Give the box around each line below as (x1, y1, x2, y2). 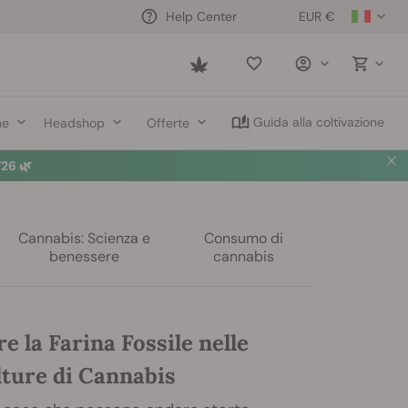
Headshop (44, 114, 106, 131)
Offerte (147, 114, 190, 131)
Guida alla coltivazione (253, 114, 385, 130)
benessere (49, 247, 120, 266)
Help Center (166, 7, 237, 25)
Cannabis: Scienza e (18, 229, 151, 248)
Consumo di (204, 229, 284, 248)
